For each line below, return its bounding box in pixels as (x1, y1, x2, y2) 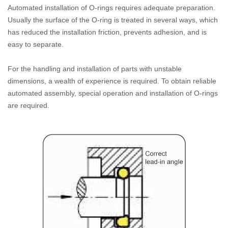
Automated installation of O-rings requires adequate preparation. (8, 4, 215, 12)
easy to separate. (8, 40, 64, 48)
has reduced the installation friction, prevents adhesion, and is (8, 28, 207, 36)
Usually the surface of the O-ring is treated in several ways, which (8, 16, 218, 24)
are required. (8, 101, 49, 109)
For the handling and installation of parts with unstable (8, 65, 182, 73)
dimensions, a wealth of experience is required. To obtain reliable (8, 77, 216, 85)
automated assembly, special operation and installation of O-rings (8, 89, 218, 97)
